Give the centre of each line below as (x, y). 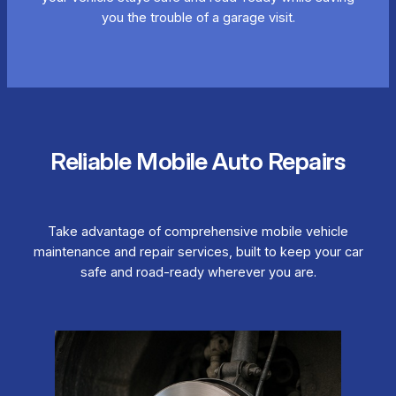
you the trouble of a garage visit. (198, 18)
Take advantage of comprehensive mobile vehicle (198, 232)
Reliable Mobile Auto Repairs (198, 161)
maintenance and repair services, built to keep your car (198, 252)
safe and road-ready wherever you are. (198, 273)
